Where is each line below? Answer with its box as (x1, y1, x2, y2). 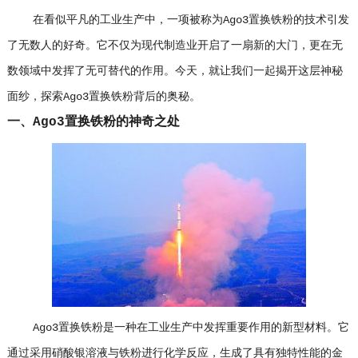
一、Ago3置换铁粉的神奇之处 (6, 114, 180, 129)
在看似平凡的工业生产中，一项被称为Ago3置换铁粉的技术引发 (6, 14, 349, 26)
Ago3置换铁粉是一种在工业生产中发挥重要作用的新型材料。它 (6, 321, 349, 334)
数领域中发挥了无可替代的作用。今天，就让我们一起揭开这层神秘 (6, 65, 343, 78)
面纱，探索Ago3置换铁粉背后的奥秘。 (6, 90, 201, 103)
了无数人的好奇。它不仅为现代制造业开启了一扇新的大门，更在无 (6, 39, 343, 52)
